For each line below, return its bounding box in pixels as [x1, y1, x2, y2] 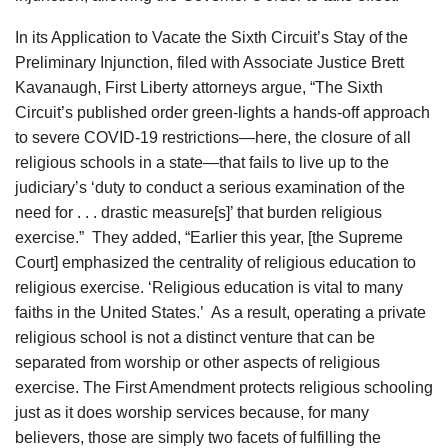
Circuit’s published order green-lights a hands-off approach [15, 104, 430, 122]
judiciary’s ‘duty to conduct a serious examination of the [15, 179, 405, 197]
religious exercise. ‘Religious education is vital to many [15, 279, 403, 297]
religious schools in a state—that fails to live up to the [15, 154, 389, 172]
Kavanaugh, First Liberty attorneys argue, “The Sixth [15, 79, 383, 97]
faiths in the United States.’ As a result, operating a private [15, 304, 426, 322]
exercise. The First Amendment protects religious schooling [15, 379, 433, 397]
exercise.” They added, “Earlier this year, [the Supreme [15, 229, 403, 247]
